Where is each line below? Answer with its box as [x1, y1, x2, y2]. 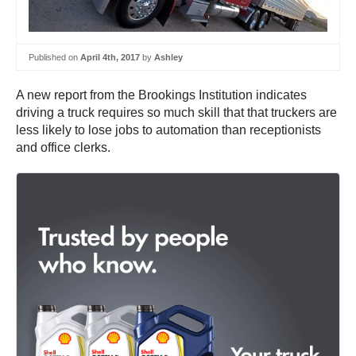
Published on [29, 52, 80, 62]
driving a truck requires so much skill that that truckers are [16, 106, 337, 120]
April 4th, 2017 [80, 52, 140, 62]
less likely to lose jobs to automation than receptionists [16, 123, 321, 137]
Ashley [154, 52, 183, 62]
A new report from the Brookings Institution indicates [16, 88, 307, 103]
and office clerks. [16, 141, 110, 155]
